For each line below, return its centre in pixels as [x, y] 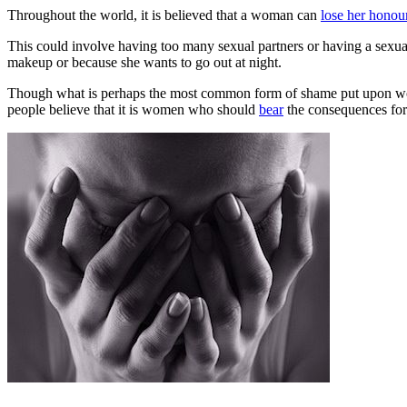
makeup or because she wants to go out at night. [148, 62]
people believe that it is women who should [133, 109]
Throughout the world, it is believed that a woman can [164, 15]
